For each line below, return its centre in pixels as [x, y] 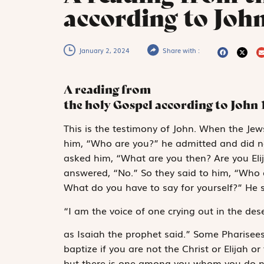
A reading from [107, 90]
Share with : [181, 50]
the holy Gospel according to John [161, 105]
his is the [90, 128]
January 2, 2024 [104, 50]
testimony [135, 128]
